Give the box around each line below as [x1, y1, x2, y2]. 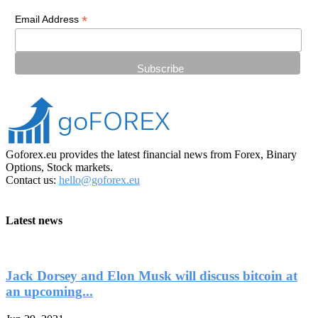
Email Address [14, 13, 82, 25]
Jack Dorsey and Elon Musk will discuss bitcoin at [6, 268, 297, 284]
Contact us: [6, 174, 59, 187]
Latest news [6, 214, 62, 227]
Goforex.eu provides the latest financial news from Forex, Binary [6, 148, 297, 161]
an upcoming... [6, 284, 93, 300]
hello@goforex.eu [59, 174, 140, 187]
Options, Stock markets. [6, 161, 113, 174]
